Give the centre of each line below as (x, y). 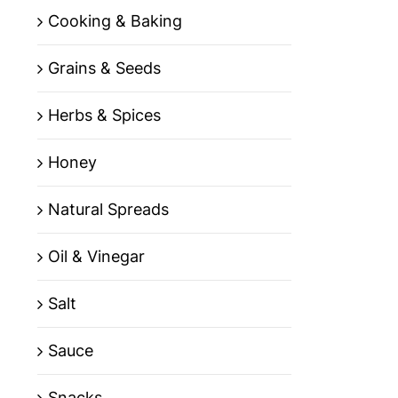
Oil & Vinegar (96, 257)
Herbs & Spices (104, 115)
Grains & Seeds (104, 68)
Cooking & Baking (115, 21)
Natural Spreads (108, 210)
